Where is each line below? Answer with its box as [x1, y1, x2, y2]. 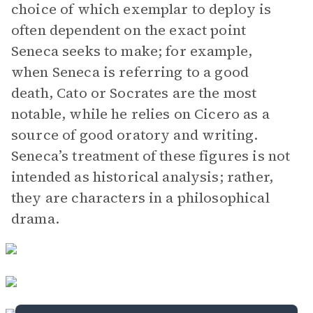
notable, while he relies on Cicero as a [11, 104, 270, 124]
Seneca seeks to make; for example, [11, 41, 253, 61]
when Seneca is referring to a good [11, 62, 249, 82]
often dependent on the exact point [11, 20, 247, 40]
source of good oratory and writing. [11, 125, 259, 145]
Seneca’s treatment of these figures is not [11, 146, 291, 166]
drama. [11, 209, 59, 228]
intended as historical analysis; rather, [11, 167, 273, 187]
